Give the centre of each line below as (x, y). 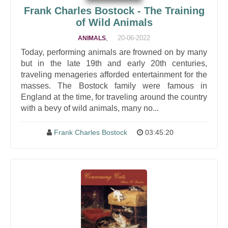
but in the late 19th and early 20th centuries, (114, 63)
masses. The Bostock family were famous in (114, 86)
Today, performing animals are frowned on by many (114, 52)
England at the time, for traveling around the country (114, 97)
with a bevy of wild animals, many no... (90, 108)
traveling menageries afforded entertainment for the (114, 75)
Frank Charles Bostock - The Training (114, 11)
